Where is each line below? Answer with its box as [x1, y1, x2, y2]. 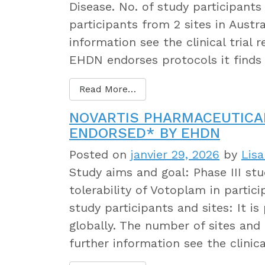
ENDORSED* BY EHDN [69, 124, 220, 141]
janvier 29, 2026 [131, 147, 219, 161]
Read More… [79, 83, 136, 95]
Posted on [69, 147, 131, 161]
